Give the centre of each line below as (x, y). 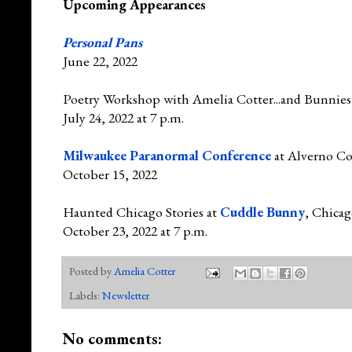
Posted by (92, 271)
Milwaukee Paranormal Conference (167, 155)
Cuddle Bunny (262, 211)
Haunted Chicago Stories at (141, 211)
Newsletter (126, 295)
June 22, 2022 (100, 60)
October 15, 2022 (110, 174)
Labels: (86, 295)
